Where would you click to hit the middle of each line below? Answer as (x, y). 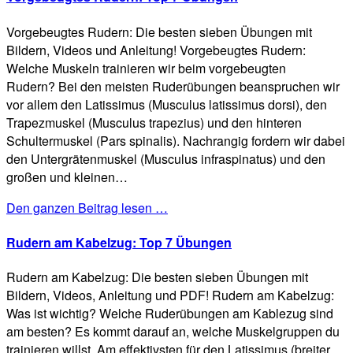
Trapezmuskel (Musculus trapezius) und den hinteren (154, 122)
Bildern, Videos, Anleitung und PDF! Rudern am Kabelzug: (170, 295)
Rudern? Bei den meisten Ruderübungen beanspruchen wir (173, 86)
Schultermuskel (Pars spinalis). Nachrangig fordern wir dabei (176, 140)
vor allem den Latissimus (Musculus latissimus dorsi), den (167, 104)
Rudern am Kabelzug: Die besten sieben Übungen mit (157, 277)
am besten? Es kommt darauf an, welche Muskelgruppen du (173, 332)
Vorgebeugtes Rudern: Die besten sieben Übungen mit (159, 32)
